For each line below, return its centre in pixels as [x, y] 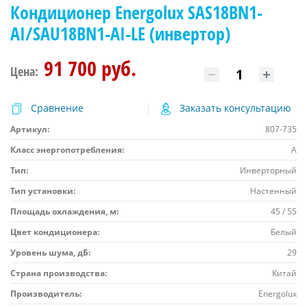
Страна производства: [59, 273]
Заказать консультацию [235, 108]
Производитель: [46, 293]
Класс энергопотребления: [67, 149]
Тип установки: [43, 191]
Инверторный [268, 170]
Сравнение [57, 108]
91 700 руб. [90, 68]
